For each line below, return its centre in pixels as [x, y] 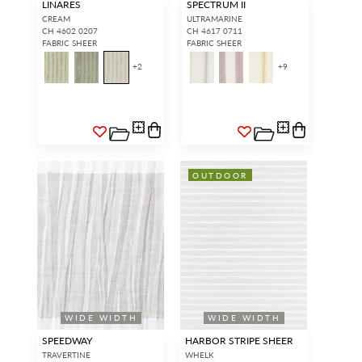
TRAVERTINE [66, 354]
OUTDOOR [220, 175]
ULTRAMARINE [215, 18]
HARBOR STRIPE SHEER [239, 340]
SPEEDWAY [67, 340]
